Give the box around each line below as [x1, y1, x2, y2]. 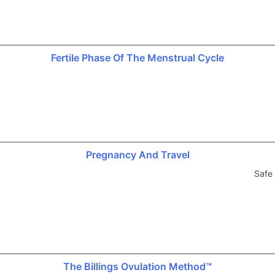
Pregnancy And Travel [85, 148, 190, 161]
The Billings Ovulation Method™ [63, 260, 212, 273]
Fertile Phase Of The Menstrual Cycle [51, 51, 224, 64]
